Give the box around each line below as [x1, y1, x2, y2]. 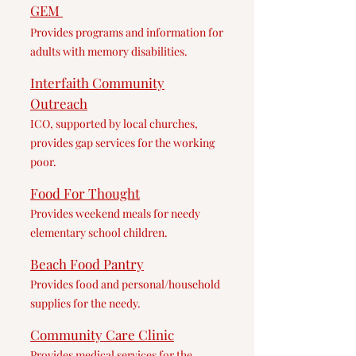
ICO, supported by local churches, [30, 116, 198, 131]
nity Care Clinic [79, 326, 174, 343]
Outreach [30, 95, 87, 112]
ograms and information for [87, 25, 223, 40]
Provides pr [30, 25, 87, 40]
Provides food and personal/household [30, 277, 220, 292]
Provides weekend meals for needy [30, 206, 200, 221]
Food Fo [30, 184, 79, 202]
